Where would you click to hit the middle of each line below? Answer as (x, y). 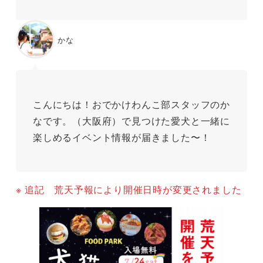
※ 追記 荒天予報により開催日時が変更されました (129, 189)
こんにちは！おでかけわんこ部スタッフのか (131, 104)
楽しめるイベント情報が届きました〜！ (122, 137)
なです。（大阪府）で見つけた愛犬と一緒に (131, 121)
